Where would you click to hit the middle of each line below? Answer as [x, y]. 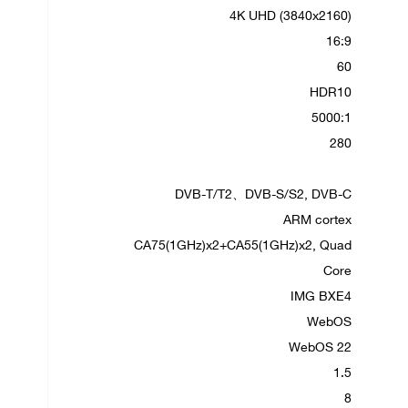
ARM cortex [317, 221]
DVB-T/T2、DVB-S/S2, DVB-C [263, 195]
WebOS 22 [320, 348]
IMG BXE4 [321, 297]
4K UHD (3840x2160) [291, 17]
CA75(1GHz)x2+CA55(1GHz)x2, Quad [243, 246]
